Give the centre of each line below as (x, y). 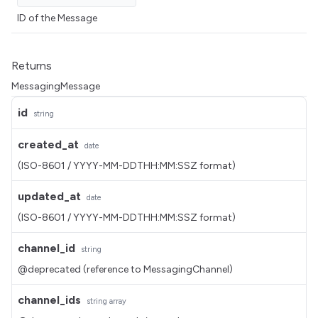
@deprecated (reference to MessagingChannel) (125, 269)
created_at (48, 144)
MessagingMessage (56, 86)
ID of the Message (57, 18)
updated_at (49, 196)
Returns (32, 66)
